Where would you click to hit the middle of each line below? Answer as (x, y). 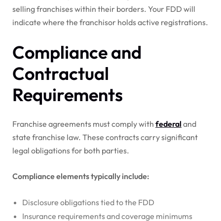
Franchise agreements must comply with (84, 124)
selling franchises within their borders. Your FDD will (104, 9)
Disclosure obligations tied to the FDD (88, 203)
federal (168, 124)
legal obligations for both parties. (71, 151)
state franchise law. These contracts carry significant (105, 137)
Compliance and (77, 52)
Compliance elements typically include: (81, 176)
